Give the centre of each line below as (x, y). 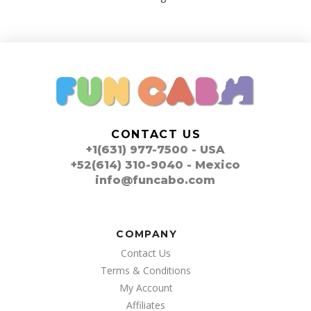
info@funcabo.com (155, 180)
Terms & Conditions (146, 271)
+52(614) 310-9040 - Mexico (155, 165)
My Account (146, 288)
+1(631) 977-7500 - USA (155, 149)
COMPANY (147, 234)
